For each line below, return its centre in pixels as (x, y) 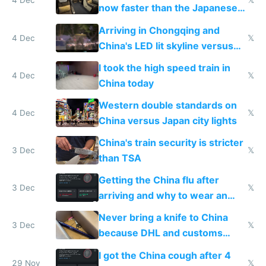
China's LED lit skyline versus (166, 45)
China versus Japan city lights (167, 120)
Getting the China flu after (159, 180)
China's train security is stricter (171, 143)
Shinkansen (125, 23)
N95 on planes (132, 211)
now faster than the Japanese (168, 8)
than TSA (120, 158)
